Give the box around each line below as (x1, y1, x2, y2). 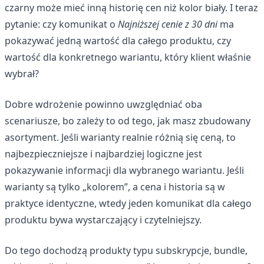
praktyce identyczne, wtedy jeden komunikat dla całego (5, 196, 252, 210)
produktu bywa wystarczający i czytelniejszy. (5, 213, 202, 226)
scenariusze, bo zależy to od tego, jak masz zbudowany (5, 114, 250, 127)
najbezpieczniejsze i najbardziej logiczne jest (5, 147, 202, 160)
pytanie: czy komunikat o (5, 17, 118, 31)
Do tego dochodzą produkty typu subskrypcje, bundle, (5, 243, 247, 257)
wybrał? (5, 67, 39, 80)
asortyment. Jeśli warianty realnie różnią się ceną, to (5, 130, 236, 144)
